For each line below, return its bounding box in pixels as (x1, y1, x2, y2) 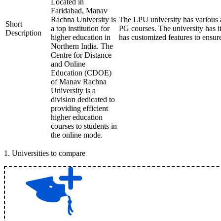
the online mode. (51, 131, 103, 139)
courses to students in (51, 122, 117, 130)
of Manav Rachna (51, 77, 107, 86)
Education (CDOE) (51, 69, 111, 77)
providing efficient (51, 104, 108, 112)
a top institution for (51, 24, 110, 33)
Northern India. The (51, 42, 113, 50)
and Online (51, 60, 85, 68)
